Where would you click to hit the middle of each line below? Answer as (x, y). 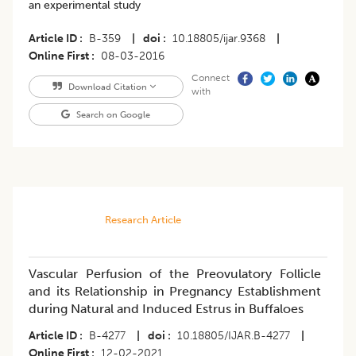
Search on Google (112, 114)
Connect (210, 77)
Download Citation (107, 86)
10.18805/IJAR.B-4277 (234, 335)
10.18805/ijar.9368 (219, 38)
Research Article (143, 219)
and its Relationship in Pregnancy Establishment (175, 291)
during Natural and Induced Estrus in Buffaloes (166, 308)
